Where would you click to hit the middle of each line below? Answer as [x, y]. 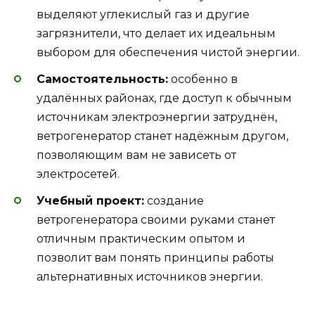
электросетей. [78, 174]
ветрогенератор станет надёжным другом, [162, 136]
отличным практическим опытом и [141, 239]
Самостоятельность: [102, 79]
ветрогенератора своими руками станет [156, 220]
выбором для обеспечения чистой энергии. [168, 53]
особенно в [203, 79]
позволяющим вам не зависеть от [136, 155]
